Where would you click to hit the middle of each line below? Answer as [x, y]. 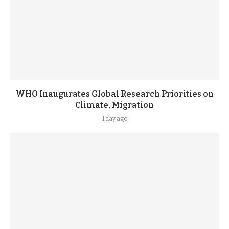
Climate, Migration [114, 105]
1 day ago [114, 119]
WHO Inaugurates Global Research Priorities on [114, 94]
